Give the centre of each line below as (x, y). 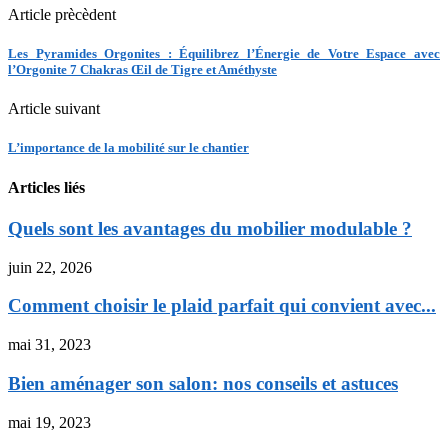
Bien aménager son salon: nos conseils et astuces (203, 383)
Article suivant (54, 109)
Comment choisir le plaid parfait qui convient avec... (222, 306)
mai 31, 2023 (49, 345)
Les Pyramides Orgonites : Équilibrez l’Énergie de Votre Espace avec (224, 54)
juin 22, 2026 (50, 267)
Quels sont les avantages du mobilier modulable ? (210, 228)
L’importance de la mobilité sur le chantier (128, 148)
